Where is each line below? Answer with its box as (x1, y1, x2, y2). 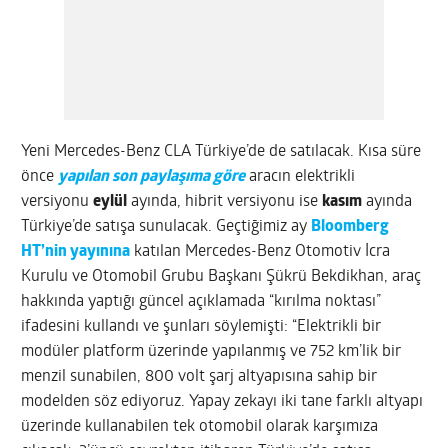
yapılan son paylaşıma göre (58, 168, 246, 185)
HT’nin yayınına (21, 243, 131, 260)
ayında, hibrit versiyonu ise (127, 193, 323, 210)
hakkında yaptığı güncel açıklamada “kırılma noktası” (21, 293, 382, 310)
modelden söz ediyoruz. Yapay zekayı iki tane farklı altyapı (21, 393, 424, 410)
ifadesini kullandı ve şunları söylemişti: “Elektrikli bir (21, 318, 382, 335)
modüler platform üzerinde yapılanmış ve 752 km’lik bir (21, 343, 402, 360)
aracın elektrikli (245, 168, 356, 185)
